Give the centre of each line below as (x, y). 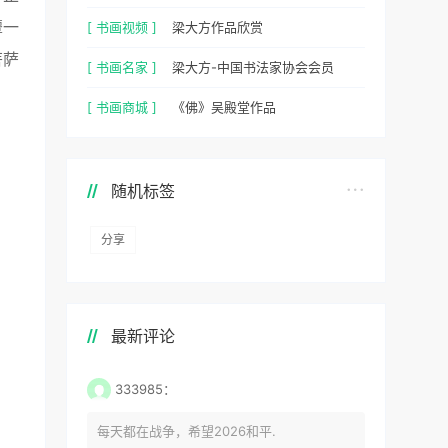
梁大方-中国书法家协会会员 (253, 66)
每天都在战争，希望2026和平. (186, 430)
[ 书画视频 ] (122, 26)
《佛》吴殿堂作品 (224, 106)
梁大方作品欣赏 (217, 26)
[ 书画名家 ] (122, 66)
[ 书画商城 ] (122, 106)
